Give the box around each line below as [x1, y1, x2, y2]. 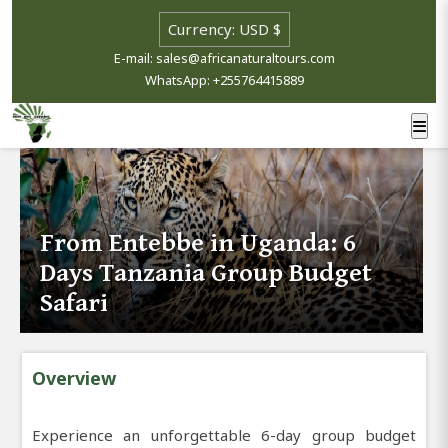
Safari [40, 287, 109, 318]
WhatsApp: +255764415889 [144, 71, 304, 89]
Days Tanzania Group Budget [40, 257, 373, 288]
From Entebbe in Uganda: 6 [40, 227, 357, 258]
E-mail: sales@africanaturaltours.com [113, 49, 335, 67]
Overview [32, 365, 116, 390]
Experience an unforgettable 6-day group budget [32, 424, 416, 445]
